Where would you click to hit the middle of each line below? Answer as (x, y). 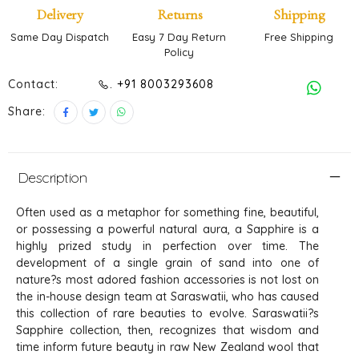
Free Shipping (299, 36)
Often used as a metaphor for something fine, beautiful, (167, 212)
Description (52, 177)
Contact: (33, 84)
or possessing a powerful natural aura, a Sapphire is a (167, 229)
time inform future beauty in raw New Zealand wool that (167, 347)
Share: (27, 111)
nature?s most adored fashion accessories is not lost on (167, 279)
